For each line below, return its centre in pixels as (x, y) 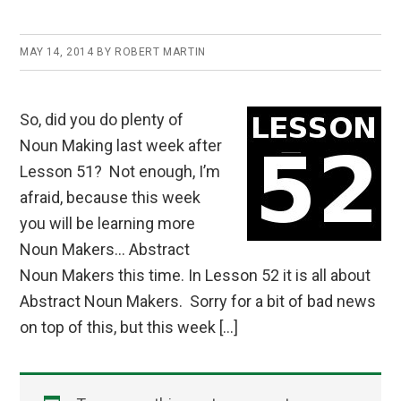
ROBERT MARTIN (160, 52)
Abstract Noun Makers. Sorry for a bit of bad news (198, 302)
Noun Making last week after (121, 146)
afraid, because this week (111, 198)
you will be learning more (108, 224)
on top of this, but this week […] (129, 328)
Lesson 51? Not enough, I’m (120, 172)
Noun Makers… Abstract (105, 250)
